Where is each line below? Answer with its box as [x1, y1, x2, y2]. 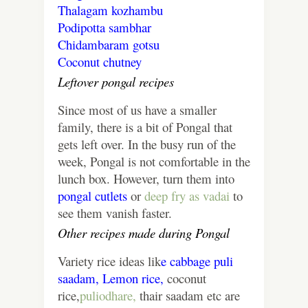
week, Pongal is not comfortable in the [58, 153, 250, 170]
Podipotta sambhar [58, 19, 151, 36]
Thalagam [58, 1, 108, 19]
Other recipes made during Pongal [58, 224, 230, 242]
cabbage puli [166, 252, 233, 270]
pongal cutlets [58, 187, 127, 205]
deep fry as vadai [144, 187, 230, 205]
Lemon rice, [102, 269, 164, 287]
